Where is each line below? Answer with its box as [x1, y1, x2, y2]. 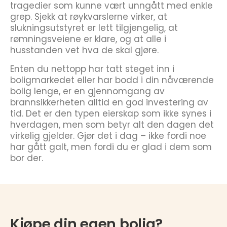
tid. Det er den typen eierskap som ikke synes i [10, 107, 211, 120]
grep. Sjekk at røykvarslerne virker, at [10, 11, 167, 23]
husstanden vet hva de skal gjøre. [10, 44, 159, 56]
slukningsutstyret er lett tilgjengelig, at [10, 22, 178, 34]
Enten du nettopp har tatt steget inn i [10, 63, 174, 75]
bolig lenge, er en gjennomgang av [10, 85, 165, 97]
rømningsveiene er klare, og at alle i [10, 33, 166, 45]
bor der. [10, 152, 43, 164]
